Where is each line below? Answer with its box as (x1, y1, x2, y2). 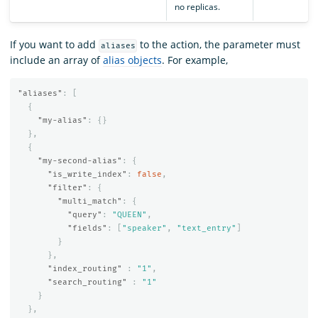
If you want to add (10, 38, 99, 52)
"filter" (47, 182, 87, 192)
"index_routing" (47, 263, 122, 273)
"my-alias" (37, 115, 87, 125)
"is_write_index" (47, 169, 127, 179)
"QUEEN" (111, 209, 147, 219)
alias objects (103, 53, 162, 67)
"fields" (67, 223, 107, 233)
